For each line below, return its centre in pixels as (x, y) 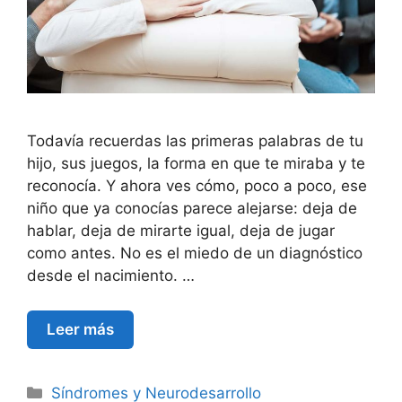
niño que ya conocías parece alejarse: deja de (192, 209)
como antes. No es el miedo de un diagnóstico (195, 253)
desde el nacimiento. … (111, 276)
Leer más (80, 329)
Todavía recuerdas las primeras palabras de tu (195, 141)
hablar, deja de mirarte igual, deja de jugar (181, 231)
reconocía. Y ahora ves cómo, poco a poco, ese (197, 186)
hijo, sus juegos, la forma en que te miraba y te (196, 164)
